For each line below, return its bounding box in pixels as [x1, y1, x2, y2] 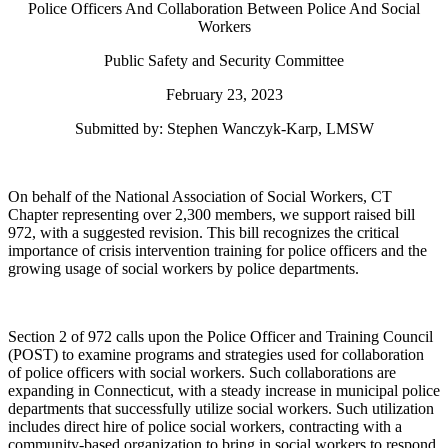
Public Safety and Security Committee [104, 51, 344, 69]
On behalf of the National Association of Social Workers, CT [8, 187, 392, 205]
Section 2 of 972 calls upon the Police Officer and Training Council [8, 327, 433, 345]
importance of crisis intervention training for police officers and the [8, 241, 427, 259]
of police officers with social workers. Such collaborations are [8, 363, 396, 381]
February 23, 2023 [165, 85, 283, 103]
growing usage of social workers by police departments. [8, 259, 359, 277]
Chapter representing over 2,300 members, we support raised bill [8, 205, 415, 223]
